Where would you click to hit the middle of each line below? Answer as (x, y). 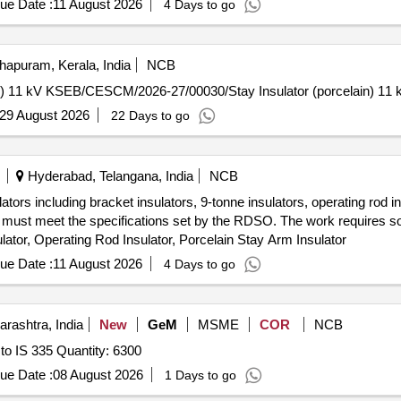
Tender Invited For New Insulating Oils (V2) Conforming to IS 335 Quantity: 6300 (98, 350)
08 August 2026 (98, 375)
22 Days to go (150, 115)
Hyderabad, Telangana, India (108, 176)
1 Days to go (200, 375)
